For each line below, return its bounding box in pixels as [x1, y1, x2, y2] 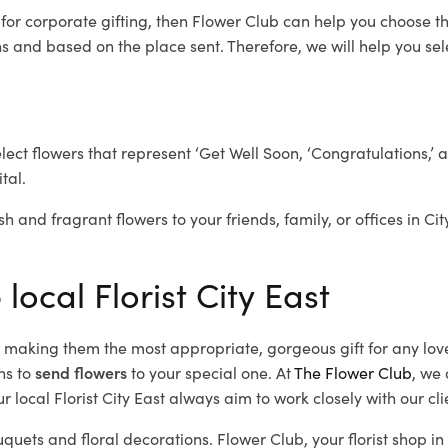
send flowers [35, 361, 127, 383]
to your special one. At [127, 361, 294, 383]
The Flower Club [294, 361, 412, 383]
